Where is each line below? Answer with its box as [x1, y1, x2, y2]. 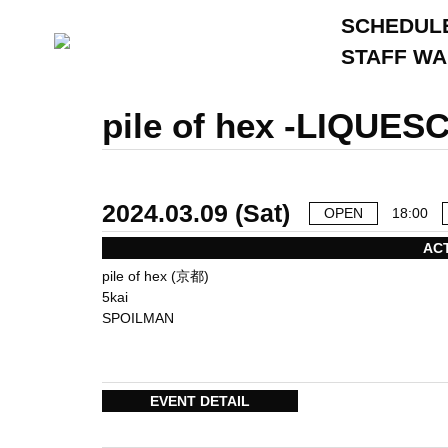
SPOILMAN [102, 310, 174, 326]
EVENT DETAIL [150, 392, 250, 409]
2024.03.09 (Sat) [102, 200, 290, 227]
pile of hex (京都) [102, 268, 209, 284]
